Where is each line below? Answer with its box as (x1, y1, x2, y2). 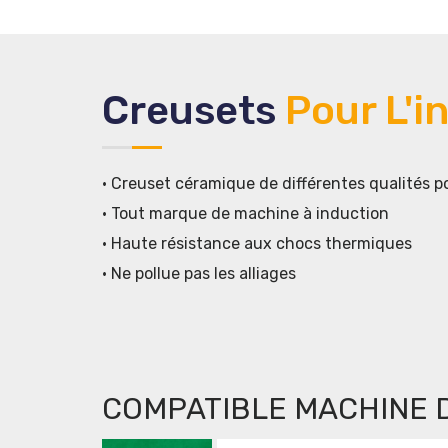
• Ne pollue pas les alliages (102, 263, 296, 283)
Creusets (102, 86, 285, 134)
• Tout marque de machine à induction (102, 203, 389, 223)
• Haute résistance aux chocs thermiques (102, 233, 412, 253)
